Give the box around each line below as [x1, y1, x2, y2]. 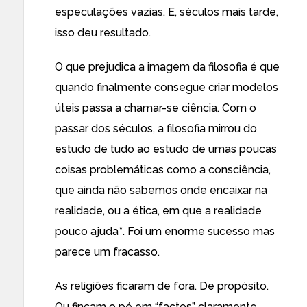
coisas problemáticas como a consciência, [55, 163, 271, 176]
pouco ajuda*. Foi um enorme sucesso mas [55, 225, 275, 238]
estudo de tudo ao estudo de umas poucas [55, 143, 277, 156]
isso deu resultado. [55, 26, 151, 39]
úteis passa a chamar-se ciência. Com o [55, 101, 256, 114]
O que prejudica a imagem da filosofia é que [55, 60, 280, 73]
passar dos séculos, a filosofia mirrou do [55, 122, 257, 135]
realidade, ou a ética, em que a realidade [55, 204, 262, 217]
